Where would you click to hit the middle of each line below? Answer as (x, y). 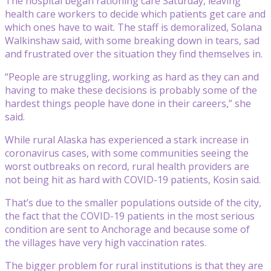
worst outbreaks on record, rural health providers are (127, 166)
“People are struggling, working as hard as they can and (132, 77)
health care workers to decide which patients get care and (135, 14)
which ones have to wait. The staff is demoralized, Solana (133, 27)
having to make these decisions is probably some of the (131, 90)
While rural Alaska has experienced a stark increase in (127, 139)
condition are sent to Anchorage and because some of (127, 229)
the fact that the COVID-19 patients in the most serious (130, 216)
